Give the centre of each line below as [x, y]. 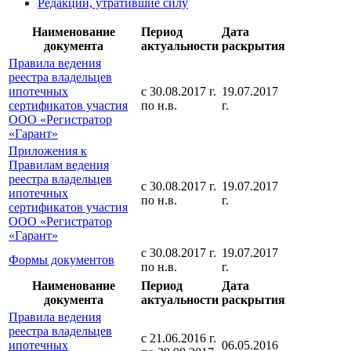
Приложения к [48, 151]
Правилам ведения [59, 165]
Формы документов [62, 260]
